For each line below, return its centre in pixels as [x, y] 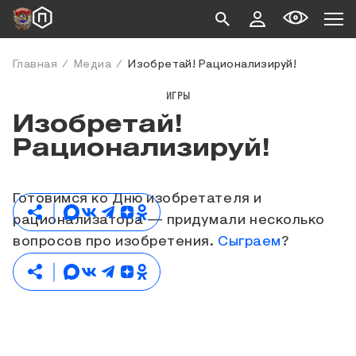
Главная [35, 64]
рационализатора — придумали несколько [169, 220]
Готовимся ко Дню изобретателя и [137, 199]
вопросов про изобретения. [116, 242]
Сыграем [250, 242]
